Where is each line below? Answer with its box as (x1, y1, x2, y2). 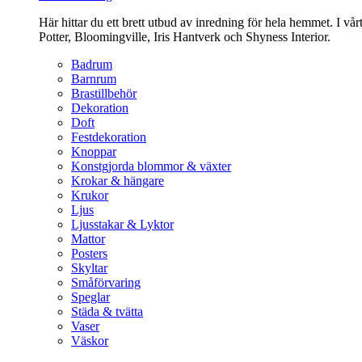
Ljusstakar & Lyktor (71, 217, 174, 231)
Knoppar (71, 145, 116, 158)
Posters (71, 246, 107, 260)
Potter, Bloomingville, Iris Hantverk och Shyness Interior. (39, 30, 330, 44)
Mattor (71, 232, 105, 246)
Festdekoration (71, 130, 146, 144)
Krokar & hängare (71, 174, 164, 187)
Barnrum (71, 72, 116, 86)
